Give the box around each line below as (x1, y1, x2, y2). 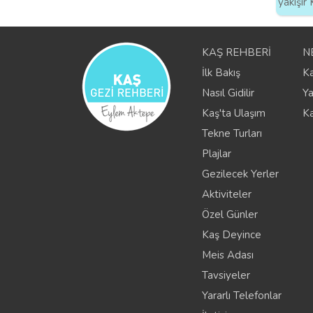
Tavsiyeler (202, 268, 251, 282)
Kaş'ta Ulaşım (202, 105, 266, 120)
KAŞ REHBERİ (202, 45, 272, 59)
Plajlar (202, 146, 232, 161)
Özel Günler (202, 207, 259, 221)
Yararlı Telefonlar (202, 288, 282, 303)
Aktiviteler (202, 187, 252, 201)
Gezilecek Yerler (202, 166, 279, 181)
